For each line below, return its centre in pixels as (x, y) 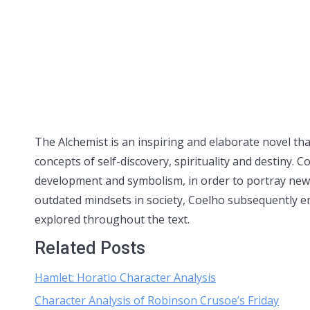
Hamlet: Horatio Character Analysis (125, 277)
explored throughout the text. (112, 219)
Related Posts (90, 248)
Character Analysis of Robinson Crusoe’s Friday (157, 300)
